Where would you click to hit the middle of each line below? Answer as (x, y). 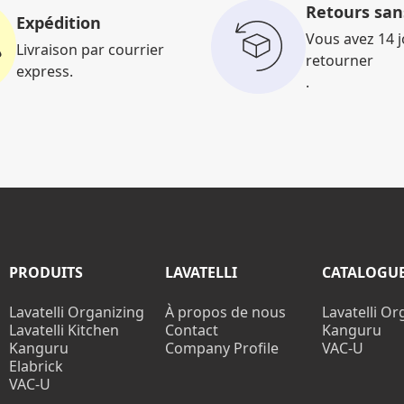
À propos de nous (226, 312)
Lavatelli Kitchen (64, 331)
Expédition (59, 22)
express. (45, 71)
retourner (340, 60)
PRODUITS (46, 273)
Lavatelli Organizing (76, 312)
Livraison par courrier (90, 49)
